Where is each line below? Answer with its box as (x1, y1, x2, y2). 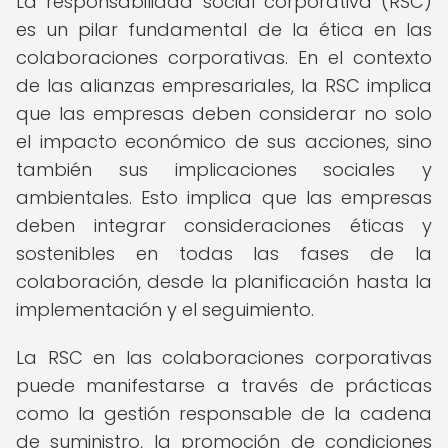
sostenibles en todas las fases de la (16, 241, 432, 266)
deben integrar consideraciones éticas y (16, 213, 432, 238)
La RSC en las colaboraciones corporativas (16, 345, 432, 370)
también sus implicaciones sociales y (16, 157, 432, 182)
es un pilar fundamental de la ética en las (16, 17, 432, 42)
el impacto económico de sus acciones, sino (16, 129, 432, 154)
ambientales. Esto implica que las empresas (16, 185, 432, 210)
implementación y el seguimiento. (16, 297, 314, 322)
